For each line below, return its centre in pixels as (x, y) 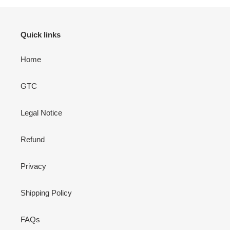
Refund (33, 139)
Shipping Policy (46, 193)
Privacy (33, 166)
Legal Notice (41, 112)
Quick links (41, 35)
